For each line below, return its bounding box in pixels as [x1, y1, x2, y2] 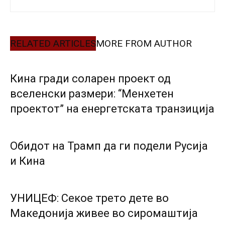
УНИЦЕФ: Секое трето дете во [10, 192, 169, 204]
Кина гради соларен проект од [10, 72, 171, 85]
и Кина [10, 155, 45, 167]
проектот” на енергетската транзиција [10, 102, 214, 115]
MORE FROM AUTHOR [96, 38, 192, 49]
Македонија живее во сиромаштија [10, 207, 198, 219]
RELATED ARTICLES [10, 38, 96, 49]
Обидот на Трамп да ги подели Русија [10, 140, 208, 152]
